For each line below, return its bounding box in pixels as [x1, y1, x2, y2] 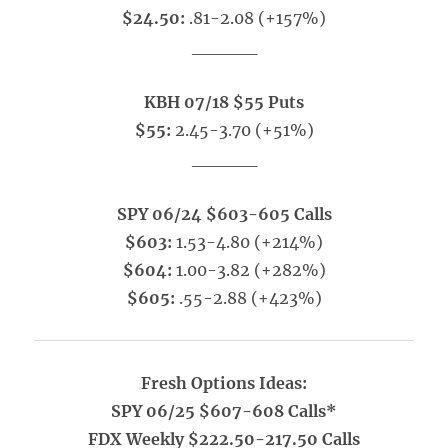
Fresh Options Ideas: [141, 373, 307, 393]
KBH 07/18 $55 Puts [144, 92, 304, 112]
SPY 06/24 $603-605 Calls [116, 204, 332, 224]
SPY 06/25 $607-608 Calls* [111, 401, 337, 421]
